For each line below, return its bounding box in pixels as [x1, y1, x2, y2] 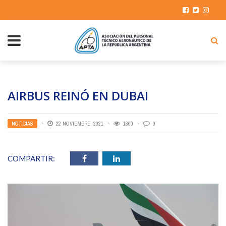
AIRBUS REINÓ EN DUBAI [8, 87, 148, 104]
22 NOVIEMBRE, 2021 [56, 120, 103, 127]
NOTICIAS [12, 120, 33, 127]
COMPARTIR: [8, 154, 55, 163]
